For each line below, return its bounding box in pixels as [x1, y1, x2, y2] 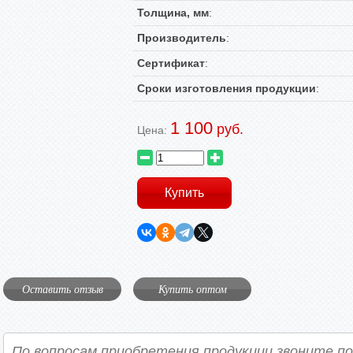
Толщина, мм [137, 6, 209, 19]
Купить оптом [158, 281, 227, 296]
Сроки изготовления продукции [137, 82, 316, 95]
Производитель [137, 32, 226, 44]
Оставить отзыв [21, 281, 103, 296]
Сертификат [137, 57, 205, 69]
